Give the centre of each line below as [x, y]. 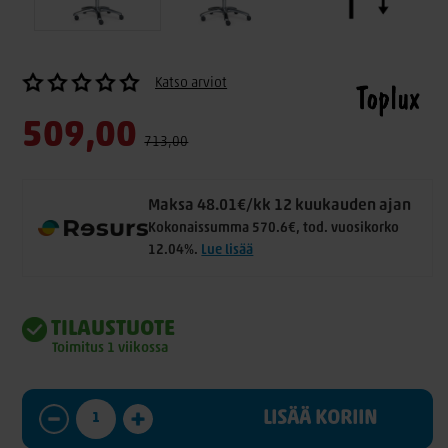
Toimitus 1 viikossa [111, 348]
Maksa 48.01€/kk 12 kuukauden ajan [280, 206]
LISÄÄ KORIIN [320, 419]
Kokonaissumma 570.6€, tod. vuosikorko [274, 228]
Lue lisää [227, 250]
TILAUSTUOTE [111, 330]
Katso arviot [191, 83]
